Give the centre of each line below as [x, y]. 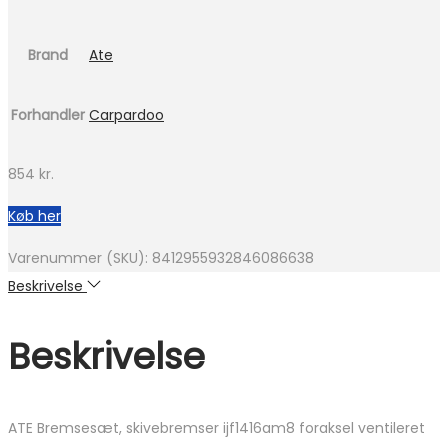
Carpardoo [126, 115]
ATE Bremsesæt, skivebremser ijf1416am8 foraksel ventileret [216, 428]
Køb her [34, 216]
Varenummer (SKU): [80, 258]
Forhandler [48, 115]
